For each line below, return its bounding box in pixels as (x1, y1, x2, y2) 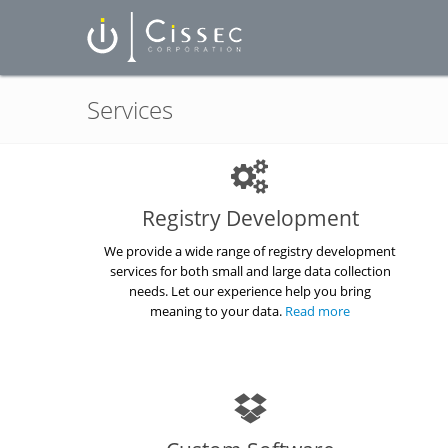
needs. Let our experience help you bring (129, 282, 372, 300)
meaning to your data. (150, 302, 286, 320)
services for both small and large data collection (109, 262, 391, 280)
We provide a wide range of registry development (104, 242, 397, 260)
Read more (285, 302, 351, 320)
